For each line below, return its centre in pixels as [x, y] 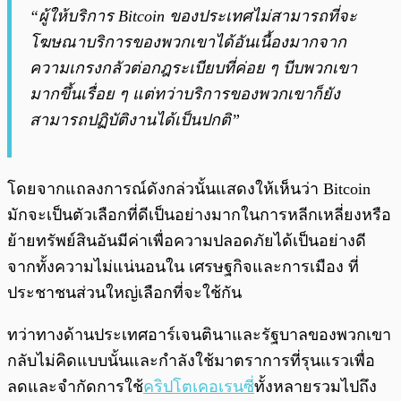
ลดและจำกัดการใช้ [75, 387]
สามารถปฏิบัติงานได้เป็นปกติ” [135, 120]
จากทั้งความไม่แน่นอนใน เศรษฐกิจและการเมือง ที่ [183, 267]
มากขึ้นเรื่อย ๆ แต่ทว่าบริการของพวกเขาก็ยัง [185, 94]
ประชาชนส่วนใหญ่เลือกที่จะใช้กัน [127, 293]
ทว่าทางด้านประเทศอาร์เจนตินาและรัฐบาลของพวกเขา [199, 335]
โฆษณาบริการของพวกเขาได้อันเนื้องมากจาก [188, 43]
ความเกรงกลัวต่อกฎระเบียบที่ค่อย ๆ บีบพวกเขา [193, 68]
